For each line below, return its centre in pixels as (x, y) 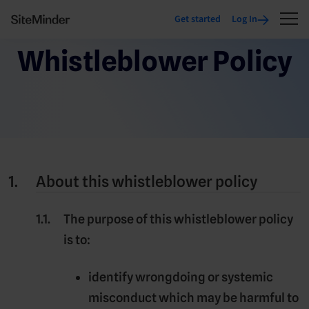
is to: (77, 240)
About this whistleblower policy (147, 181)
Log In (245, 19)
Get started (198, 19)
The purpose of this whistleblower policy (178, 219)
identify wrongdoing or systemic (181, 277)
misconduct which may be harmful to (193, 298)
